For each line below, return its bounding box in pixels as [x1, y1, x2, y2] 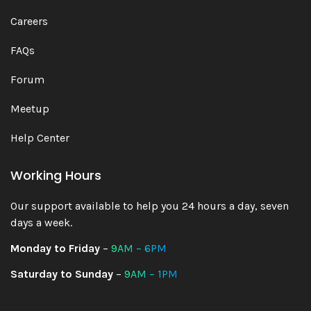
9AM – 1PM [124, 267, 178, 280]
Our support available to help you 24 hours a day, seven [10, 199, 289, 212]
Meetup [10, 102, 49, 115]
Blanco [132, 189, 179, 208]
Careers [10, 15, 48, 28]
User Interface [121, 210, 190, 224]
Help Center [10, 131, 69, 144]
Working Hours [10, 167, 101, 184]
